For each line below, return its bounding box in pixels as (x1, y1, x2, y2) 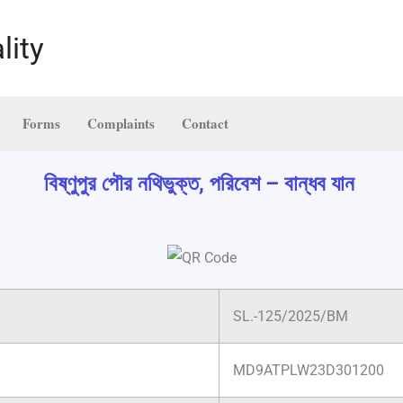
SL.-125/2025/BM (233, 308, 348, 326)
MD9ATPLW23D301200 (233, 362, 384, 380)
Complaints (87, 113, 155, 133)
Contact (182, 113, 228, 133)
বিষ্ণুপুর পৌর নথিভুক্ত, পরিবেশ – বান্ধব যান (43, 171, 360, 196)
